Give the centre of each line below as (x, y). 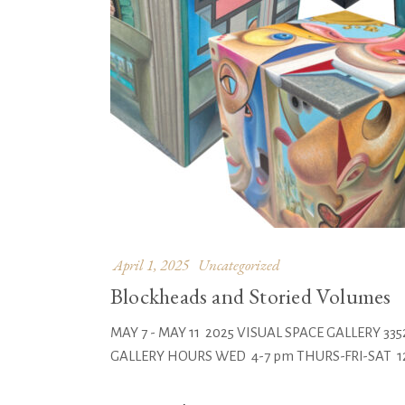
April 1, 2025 (151, 265)
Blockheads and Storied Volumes (251, 296)
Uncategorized (239, 265)
